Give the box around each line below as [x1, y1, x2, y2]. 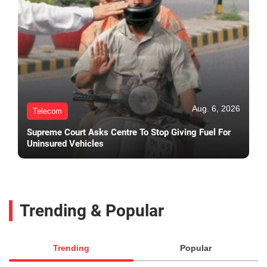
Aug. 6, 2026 [192, 104, 240, 114]
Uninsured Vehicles [27, 138, 104, 150]
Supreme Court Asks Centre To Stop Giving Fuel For [27, 127, 231, 138]
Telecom [33, 107, 62, 116]
